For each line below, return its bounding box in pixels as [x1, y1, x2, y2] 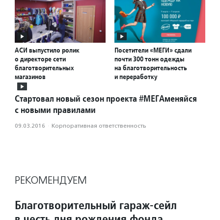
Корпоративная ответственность [52, 122, 146, 130]
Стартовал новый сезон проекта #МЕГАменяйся [15, 93, 197, 105]
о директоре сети [15, 55, 66, 64]
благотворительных [15, 63, 74, 73]
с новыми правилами [15, 104, 96, 116]
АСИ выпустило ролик [15, 46, 80, 55]
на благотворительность [114, 63, 187, 73]
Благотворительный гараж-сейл [15, 197, 177, 213]
